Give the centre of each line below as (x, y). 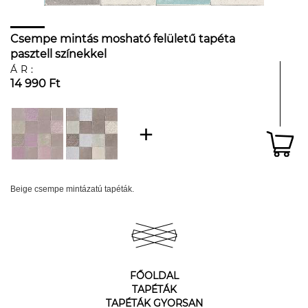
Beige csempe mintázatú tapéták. (72, 189)
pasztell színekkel (58, 54)
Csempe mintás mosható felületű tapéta (123, 39)
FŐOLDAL (154, 276)
